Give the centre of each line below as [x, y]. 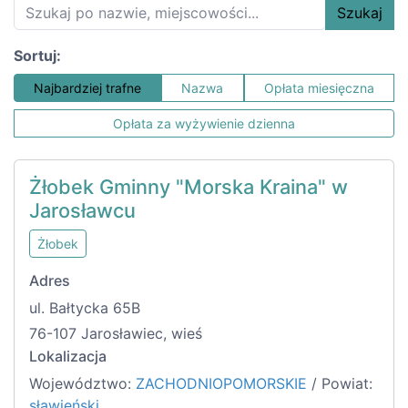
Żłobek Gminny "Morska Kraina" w [189, 187]
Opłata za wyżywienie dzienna [204, 124]
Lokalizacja [68, 357]
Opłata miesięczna [319, 88]
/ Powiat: [340, 384]
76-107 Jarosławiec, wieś [116, 334]
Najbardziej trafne [88, 88]
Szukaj [360, 13]
